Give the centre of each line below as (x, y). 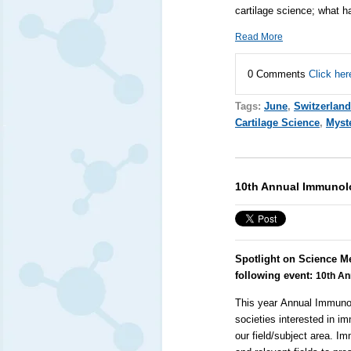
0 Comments (278, 74)
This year (256, 303)
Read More (259, 36)
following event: (275, 275)
